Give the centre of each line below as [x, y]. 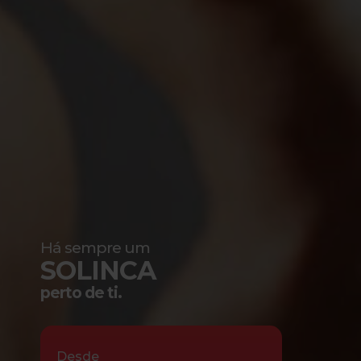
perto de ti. [81, 293]
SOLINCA [98, 271]
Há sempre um [95, 248]
